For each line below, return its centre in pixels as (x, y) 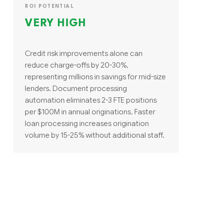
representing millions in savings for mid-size (96, 76)
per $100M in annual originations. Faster (90, 111)
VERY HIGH (56, 23)
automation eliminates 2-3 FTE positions (91, 100)
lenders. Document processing (76, 88)
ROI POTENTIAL (49, 6)
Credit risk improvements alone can (84, 53)
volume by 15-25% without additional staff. (95, 135)
